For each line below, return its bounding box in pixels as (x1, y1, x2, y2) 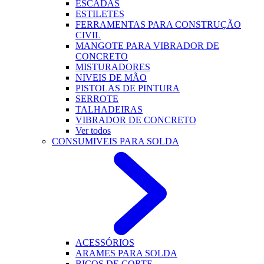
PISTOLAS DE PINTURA (75, 83, 180, 93)
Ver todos (75, 126, 111, 136)
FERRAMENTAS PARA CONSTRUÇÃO (75, 19, 241, 29)
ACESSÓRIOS (75, 237, 134, 247)
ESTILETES (75, 9, 124, 19)
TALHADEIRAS (75, 104, 143, 114)
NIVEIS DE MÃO (75, 72, 147, 82)
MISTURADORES (75, 62, 150, 72)
